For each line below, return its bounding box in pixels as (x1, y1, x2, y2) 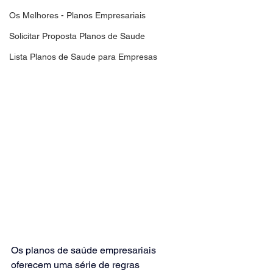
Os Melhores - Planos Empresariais (9, 10, 146, 20)
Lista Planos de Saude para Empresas (9, 52, 157, 62)
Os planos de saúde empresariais (11, 244, 158, 256)
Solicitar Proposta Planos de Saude (9, 31, 145, 41)
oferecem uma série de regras (11, 258, 142, 271)
